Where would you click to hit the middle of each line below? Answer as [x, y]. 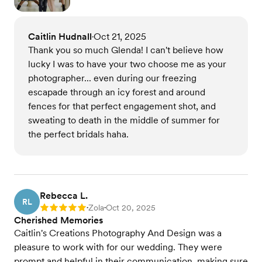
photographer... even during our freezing [112, 78]
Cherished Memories [58, 220]
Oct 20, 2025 [131, 208]
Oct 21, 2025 [120, 37]
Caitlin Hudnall [60, 37]
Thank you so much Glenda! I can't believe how [126, 50]
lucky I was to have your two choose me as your [127, 64]
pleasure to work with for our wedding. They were [118, 247]
